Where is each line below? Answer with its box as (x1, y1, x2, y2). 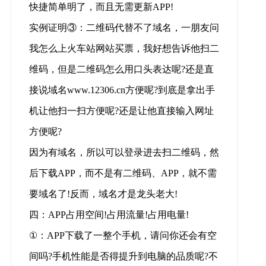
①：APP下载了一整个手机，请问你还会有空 (28, 230, 217, 241)
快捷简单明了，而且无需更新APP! (28, 2, 173, 12)
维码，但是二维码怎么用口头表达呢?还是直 (28, 64, 214, 75)
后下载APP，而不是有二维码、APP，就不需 (28, 168, 217, 179)
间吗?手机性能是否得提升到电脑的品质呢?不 (28, 251, 218, 262)
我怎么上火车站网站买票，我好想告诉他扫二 (28, 43, 219, 54)
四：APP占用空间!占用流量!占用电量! (28, 210, 189, 220)
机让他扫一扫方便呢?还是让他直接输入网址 (28, 106, 214, 116)
